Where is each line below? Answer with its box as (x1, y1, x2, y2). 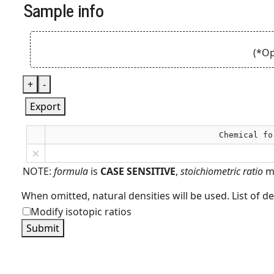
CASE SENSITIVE (100, 165, 176, 178)
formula (54, 165, 88, 178)
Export (30, 100, 61, 113)
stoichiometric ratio (180, 165, 263, 178)
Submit (26, 221, 59, 235)
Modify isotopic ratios (31, 205, 131, 218)
